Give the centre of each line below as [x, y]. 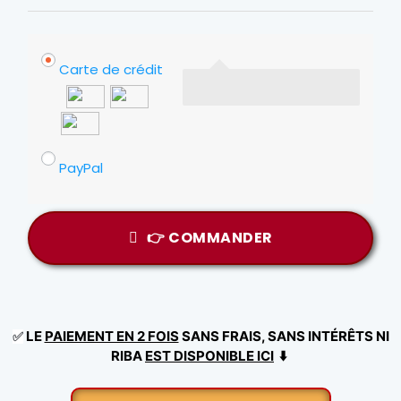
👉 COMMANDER [210, 238]
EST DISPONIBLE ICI [209, 356]
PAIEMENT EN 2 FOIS [111, 337]
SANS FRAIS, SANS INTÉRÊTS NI [284, 337]
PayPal [81, 168]
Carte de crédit [111, 70]
